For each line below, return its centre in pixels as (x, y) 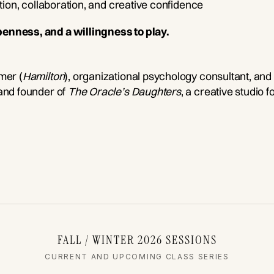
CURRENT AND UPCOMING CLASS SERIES (137, 257)
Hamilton (43, 76)
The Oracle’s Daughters (124, 92)
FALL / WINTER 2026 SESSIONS (137, 240)
